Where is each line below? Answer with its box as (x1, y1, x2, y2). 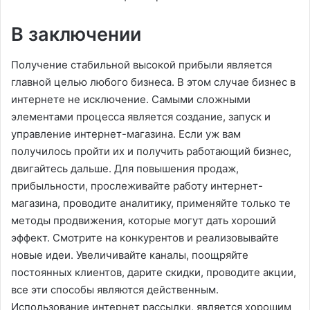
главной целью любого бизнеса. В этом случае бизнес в (11, 75, 295, 89)
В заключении (11, 22, 141, 46)
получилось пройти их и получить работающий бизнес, (11, 145, 291, 158)
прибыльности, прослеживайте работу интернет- (11, 179, 263, 193)
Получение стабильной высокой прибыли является (11, 58, 272, 72)
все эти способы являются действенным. (11, 283, 219, 297)
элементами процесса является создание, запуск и (11, 110, 271, 124)
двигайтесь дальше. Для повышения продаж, (11, 162, 239, 176)
